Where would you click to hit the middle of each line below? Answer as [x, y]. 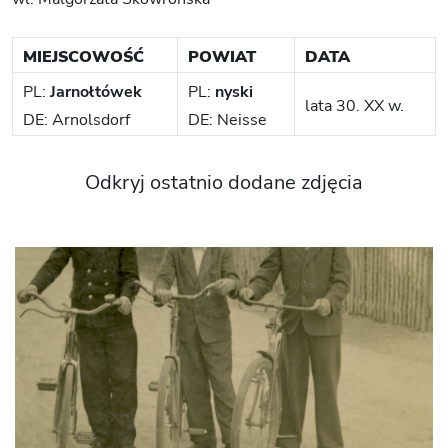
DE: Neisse [227, 119]
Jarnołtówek [96, 91]
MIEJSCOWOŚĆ [83, 56]
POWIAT [222, 56]
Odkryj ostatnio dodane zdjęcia [224, 182]
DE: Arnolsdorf [76, 119]
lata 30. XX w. [354, 105]
